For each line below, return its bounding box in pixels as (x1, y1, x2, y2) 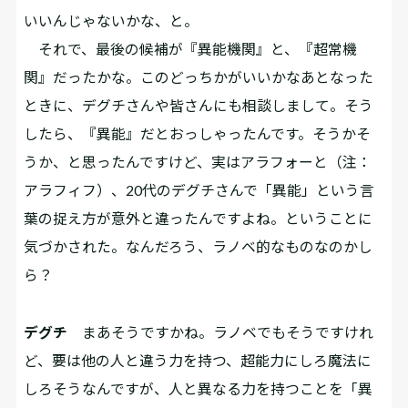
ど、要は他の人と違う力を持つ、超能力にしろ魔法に (24, 351, 372, 369)
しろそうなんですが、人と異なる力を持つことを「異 (24, 379, 373, 397)
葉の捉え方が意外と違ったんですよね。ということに (24, 209, 373, 228)
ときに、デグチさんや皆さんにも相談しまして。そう (24, 97, 374, 115)
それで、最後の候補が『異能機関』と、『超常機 (24, 40, 358, 58)
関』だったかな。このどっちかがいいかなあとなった (24, 68, 374, 87)
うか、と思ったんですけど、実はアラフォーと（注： (24, 153, 372, 171)
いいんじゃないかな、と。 (24, 12, 199, 30)
